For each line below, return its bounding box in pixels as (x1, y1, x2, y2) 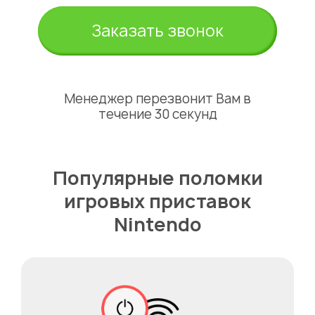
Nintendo (113, 212, 202, 238)
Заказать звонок (91, 20, 224, 42)
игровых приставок (64, 188, 251, 214)
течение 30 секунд (98, 105, 217, 124)
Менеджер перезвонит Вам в (64, 90, 251, 108)
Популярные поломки (52, 165, 263, 191)
